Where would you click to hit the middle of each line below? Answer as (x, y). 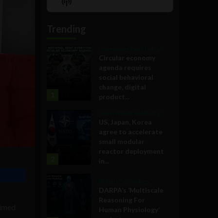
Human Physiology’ (129, 210)
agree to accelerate (131, 131)
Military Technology (124, 182)
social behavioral (126, 77)
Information (87, 21)
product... (114, 96)
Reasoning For (122, 200)
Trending (66, 28)
